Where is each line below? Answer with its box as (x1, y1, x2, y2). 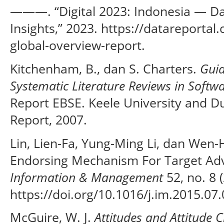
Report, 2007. (10, 110, 87, 128)
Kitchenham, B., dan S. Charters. (10, 59, 200, 77)
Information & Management (10, 168, 163, 185)
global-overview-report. (10, 36, 145, 54)
